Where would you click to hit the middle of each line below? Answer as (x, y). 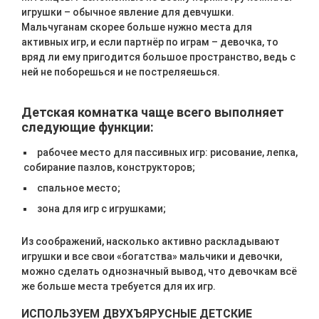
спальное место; (79, 188)
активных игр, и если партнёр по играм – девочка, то (150, 42)
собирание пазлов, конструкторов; (109, 167)
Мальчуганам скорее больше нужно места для (137, 27)
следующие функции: (88, 127)
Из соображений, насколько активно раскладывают (151, 241)
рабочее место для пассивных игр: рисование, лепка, (167, 152)
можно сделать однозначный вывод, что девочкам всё (159, 271)
